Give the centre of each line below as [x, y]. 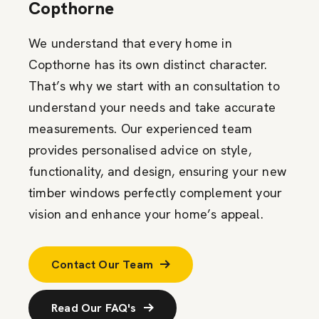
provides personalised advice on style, [140, 150]
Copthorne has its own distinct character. [148, 64]
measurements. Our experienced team [141, 128]
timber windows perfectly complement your [156, 192]
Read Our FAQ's [94, 308]
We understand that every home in [130, 43]
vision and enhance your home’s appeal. [146, 214]
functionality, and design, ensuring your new [157, 171]
